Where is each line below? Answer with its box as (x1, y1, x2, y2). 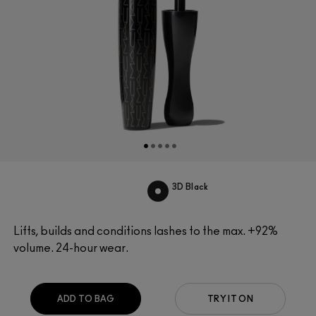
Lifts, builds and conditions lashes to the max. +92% (13, 225, 278, 237)
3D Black (172, 183, 209, 192)
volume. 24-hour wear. (13, 242, 128, 254)
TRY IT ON (207, 294, 253, 303)
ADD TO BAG (56, 294, 115, 303)
